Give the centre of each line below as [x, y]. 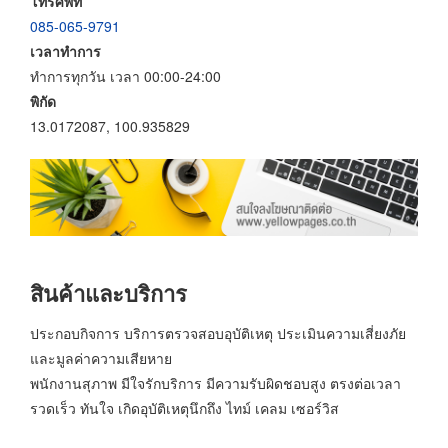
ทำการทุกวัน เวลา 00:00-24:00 [125, 75]
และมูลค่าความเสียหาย [101, 357]
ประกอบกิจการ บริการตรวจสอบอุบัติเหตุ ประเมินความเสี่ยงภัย [218, 332]
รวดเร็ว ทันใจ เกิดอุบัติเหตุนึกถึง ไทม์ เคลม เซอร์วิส [184, 407]
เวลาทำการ [65, 50]
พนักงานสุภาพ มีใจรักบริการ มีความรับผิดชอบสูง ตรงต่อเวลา [215, 382]
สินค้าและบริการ [108, 293]
